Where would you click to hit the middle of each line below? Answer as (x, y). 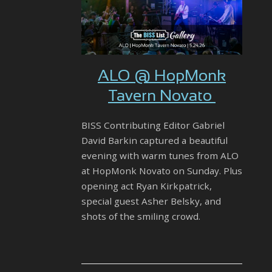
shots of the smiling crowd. (141, 216)
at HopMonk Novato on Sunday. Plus (162, 171)
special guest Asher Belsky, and (151, 201)
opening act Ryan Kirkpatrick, (147, 186)
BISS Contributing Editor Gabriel (153, 125)
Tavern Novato (162, 97)
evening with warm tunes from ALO (160, 156)
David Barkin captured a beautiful (155, 141)
